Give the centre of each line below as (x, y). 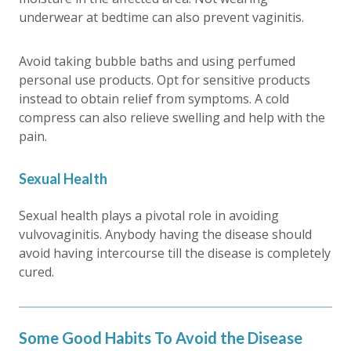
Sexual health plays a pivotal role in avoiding (149, 215)
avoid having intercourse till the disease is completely (175, 253)
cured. (36, 271)
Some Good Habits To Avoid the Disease (161, 337)
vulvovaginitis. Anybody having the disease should (165, 234)
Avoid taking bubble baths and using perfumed (157, 61)
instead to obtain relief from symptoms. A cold (154, 98)
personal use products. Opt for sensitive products (165, 80)
